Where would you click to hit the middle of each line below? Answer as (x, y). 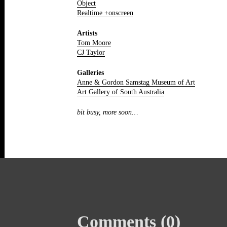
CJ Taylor (91, 52)
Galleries (90, 72)
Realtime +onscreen (105, 13)
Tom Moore (94, 43)
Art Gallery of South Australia (121, 92)
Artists (87, 33)
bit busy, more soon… (107, 112)
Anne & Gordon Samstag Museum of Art (136, 82)
